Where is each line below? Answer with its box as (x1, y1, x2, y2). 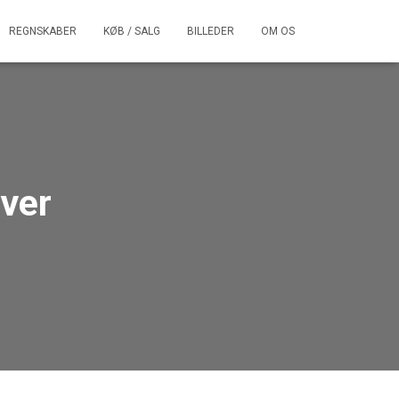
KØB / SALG (103, 25, 160, 37)
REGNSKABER (9, 25, 77, 37)
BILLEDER (187, 25, 234, 37)
